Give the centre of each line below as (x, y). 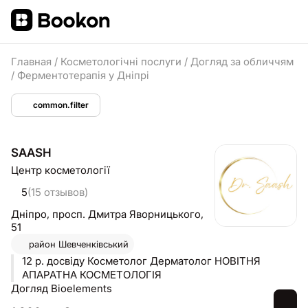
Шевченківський (92, 244)
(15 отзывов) (58, 192)
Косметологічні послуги (122, 62)
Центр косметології (60, 170)
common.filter (61, 105)
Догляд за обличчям (242, 62)
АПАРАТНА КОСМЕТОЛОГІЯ (92, 275)
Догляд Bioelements (62, 288)
